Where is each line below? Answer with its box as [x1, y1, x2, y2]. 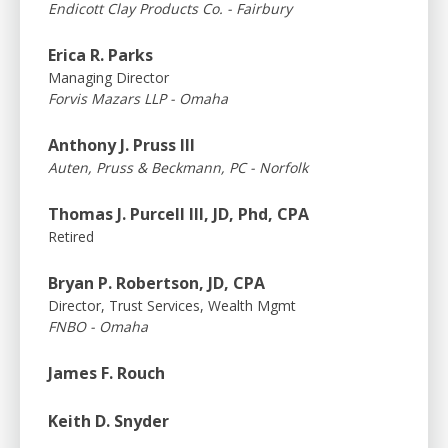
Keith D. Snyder [48, 409, 169, 432]
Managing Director [48, 67, 169, 87]
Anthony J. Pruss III [48, 133, 195, 156]
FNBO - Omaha [48, 316, 148, 336]
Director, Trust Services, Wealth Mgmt [48, 295, 296, 315]
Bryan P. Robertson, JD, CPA [48, 271, 265, 294]
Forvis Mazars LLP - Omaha [48, 88, 228, 108]
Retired [48, 226, 94, 246]
